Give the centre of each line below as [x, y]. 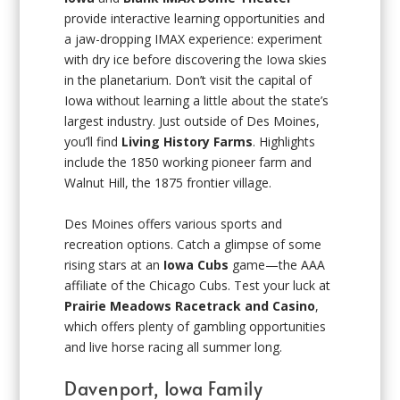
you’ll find [93, 142]
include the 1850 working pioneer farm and [188, 162]
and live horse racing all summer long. [174, 346]
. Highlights [284, 142]
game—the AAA [277, 264]
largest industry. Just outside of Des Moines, [192, 121]
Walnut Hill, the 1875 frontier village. [168, 183]
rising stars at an [114, 264]
